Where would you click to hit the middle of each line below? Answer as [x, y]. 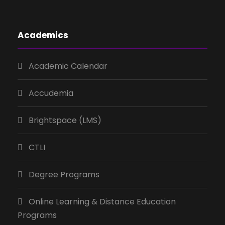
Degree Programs [64, 175]
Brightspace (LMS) [65, 121]
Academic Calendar [68, 66]
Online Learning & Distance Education [102, 202]
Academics [43, 35]
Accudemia [51, 93]
